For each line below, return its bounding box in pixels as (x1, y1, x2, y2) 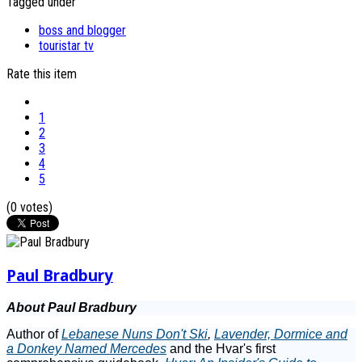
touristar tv (39, 38, 94, 54)
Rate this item (6, 66, 77, 82)
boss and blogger (39, 23, 126, 39)
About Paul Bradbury (6, 300, 137, 314)
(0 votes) (6, 200, 53, 216)
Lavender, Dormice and (214, 326, 347, 341)
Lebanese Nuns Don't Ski (61, 326, 208, 341)
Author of (6, 326, 61, 341)
